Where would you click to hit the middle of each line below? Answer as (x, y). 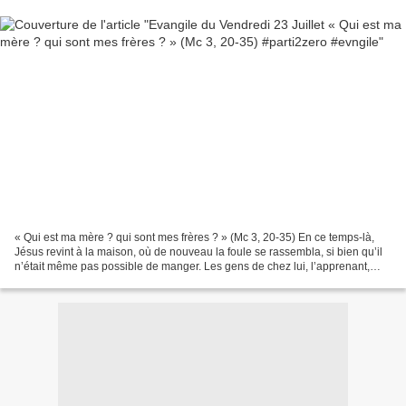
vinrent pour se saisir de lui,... (86, 280)
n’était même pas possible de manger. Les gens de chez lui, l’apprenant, (192, 266)
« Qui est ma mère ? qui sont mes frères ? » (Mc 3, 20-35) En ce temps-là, (194, 237)
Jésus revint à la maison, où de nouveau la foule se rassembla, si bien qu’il (198, 251)
